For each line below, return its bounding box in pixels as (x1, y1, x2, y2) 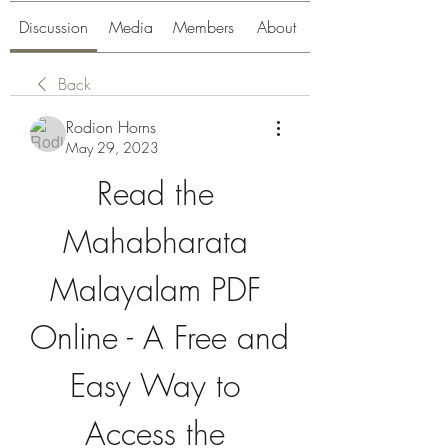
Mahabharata (62, 220, 248, 263)
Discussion (19, 16, 88, 38)
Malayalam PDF (50, 268, 261, 311)
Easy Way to (69, 364, 241, 407)
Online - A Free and (30, 316, 289, 359)
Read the (96, 172, 214, 215)
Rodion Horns (66, 116, 156, 138)
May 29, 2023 (66, 138, 159, 157)
